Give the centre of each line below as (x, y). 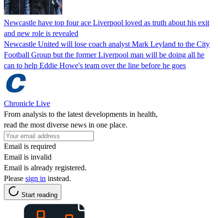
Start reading (39, 195)
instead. (58, 178)
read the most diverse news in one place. (66, 125)
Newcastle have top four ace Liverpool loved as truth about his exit (107, 22)
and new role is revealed (41, 33)
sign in (36, 178)
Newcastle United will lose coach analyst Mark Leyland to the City (107, 44)
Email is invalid (28, 157)
